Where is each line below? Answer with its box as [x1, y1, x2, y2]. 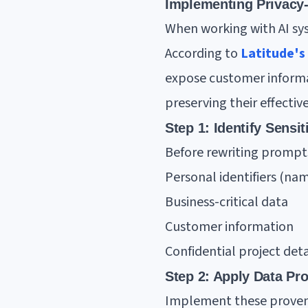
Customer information [165, 217, 294, 236]
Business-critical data [165, 192, 288, 212]
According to [165, 44, 241, 63]
